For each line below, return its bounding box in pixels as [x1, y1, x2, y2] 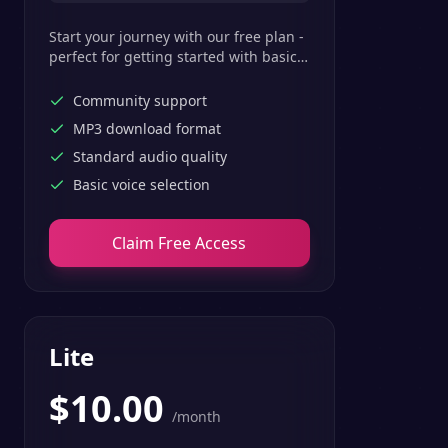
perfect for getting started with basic [49, 47, 297, 66]
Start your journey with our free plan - [49, 27, 304, 46]
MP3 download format [73, 119, 221, 138]
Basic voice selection [73, 175, 210, 194]
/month [172, 407, 221, 426]
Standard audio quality [73, 147, 227, 166]
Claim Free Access [112, 232, 247, 254]
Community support [73, 91, 207, 110]
